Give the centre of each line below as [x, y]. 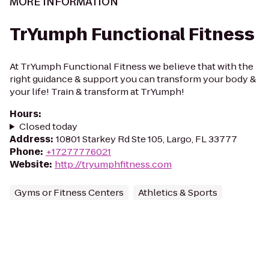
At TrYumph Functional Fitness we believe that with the [131, 66]
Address [30, 139]
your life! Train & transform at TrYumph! [97, 92]
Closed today [48, 126]
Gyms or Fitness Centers [69, 192]
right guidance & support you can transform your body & [133, 79]
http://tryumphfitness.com [113, 164]
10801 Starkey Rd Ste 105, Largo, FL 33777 [147, 139]
